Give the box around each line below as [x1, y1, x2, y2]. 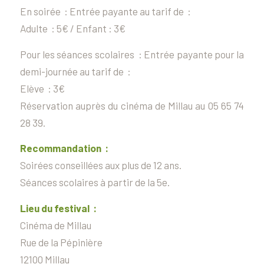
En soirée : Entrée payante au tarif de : [19, 5, 191, 17]
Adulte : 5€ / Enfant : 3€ [19, 22, 126, 34]
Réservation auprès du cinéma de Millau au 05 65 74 [19, 99, 245, 111]
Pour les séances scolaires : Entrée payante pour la [19, 48, 245, 60]
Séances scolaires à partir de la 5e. [19, 176, 170, 189]
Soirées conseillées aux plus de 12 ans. [19, 159, 181, 171]
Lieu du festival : [19, 202, 97, 214]
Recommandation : [19, 142, 108, 154]
